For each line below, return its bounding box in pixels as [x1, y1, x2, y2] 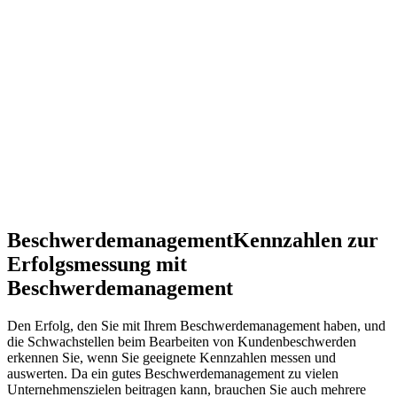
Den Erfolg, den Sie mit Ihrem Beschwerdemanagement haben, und [7, 317, 385, 333]
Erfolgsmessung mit [7, 252, 187, 276]
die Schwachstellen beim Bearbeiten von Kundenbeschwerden [7, 333, 356, 349]
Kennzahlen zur [233, 228, 378, 252]
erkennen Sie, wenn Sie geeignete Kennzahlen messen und [7, 349, 336, 365]
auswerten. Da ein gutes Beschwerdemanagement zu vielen [7, 365, 339, 381]
